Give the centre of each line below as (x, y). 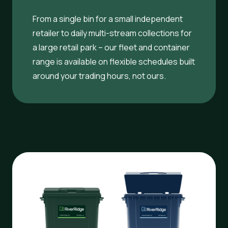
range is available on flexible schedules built (114, 61)
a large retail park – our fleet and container (111, 47)
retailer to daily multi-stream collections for (112, 33)
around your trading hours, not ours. (99, 76)
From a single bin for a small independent (108, 19)
